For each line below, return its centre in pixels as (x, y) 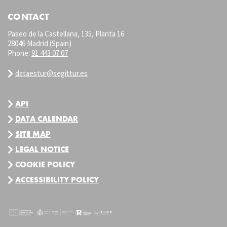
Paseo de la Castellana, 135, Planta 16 (66, 34)
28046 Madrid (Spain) (40, 44)
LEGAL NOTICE (42, 149)
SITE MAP (33, 134)
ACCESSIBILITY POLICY (57, 180)
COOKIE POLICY (45, 165)
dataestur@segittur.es (51, 73)
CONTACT (28, 17)
